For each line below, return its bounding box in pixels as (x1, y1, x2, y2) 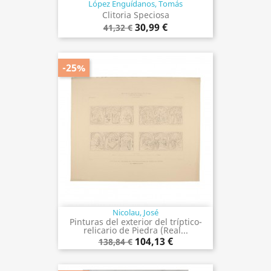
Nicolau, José (113, 206, 158, 218)
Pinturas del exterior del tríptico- (69, 215, 202, 227)
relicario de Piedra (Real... (83, 224, 188, 236)
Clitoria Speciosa (102, 8, 169, 21)
